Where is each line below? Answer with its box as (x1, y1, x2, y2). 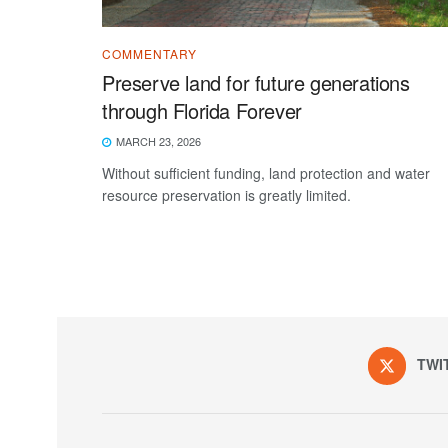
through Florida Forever (102, 95, 308, 125)
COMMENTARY (102, 44, 197, 62)
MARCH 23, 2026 (113, 132, 201, 149)
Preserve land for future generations (102, 67, 410, 97)
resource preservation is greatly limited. (102, 184, 351, 205)
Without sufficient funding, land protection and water (102, 162, 430, 183)
